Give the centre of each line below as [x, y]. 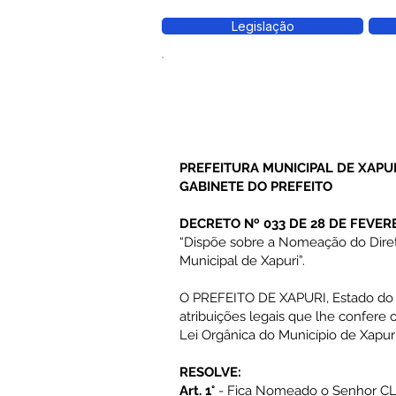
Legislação [263, 26]
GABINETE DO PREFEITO [256, 187]
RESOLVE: [210, 372]
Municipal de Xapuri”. [242, 261]
